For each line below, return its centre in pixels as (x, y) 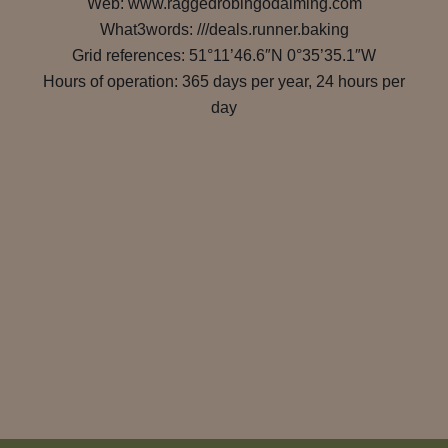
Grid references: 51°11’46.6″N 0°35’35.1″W (224, 55)
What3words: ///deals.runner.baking (224, 29)
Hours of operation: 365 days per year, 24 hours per (224, 81)
